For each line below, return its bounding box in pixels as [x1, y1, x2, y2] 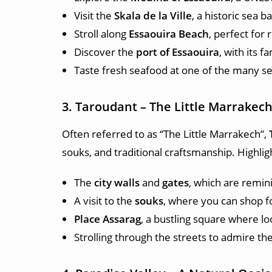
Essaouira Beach [129, 27, 209, 41]
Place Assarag [74, 212, 141, 226]
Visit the [74, 8, 114, 22]
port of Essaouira [136, 45, 219, 59]
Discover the [74, 45, 136, 59]
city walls [94, 175, 140, 189]
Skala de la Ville [114, 8, 192, 22]
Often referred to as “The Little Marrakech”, [62, 127, 269, 141]
